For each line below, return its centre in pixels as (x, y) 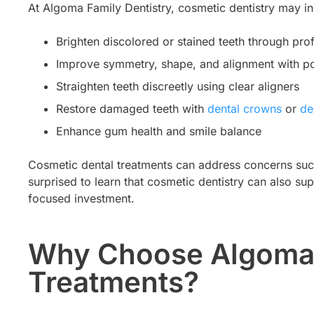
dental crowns (245, 109)
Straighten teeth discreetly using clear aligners (178, 87)
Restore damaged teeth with (132, 109)
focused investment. (81, 199)
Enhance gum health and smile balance (159, 131)
